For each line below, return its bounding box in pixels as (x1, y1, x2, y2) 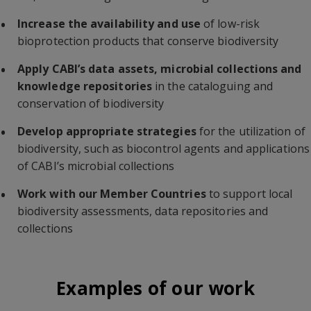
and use (157, 16, 201, 31)
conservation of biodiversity (17, 96, 165, 111)
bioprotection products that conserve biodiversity (17, 33, 279, 49)
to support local (205, 186, 293, 201)
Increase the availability (17, 16, 155, 31)
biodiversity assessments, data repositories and (17, 203, 269, 219)
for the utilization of (196, 124, 305, 139)
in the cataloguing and (151, 78, 274, 94)
